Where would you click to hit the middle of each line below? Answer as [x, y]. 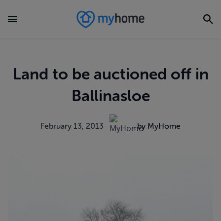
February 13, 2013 [72, 126]
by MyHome [159, 126]
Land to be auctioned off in [110, 74]
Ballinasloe [110, 96]
